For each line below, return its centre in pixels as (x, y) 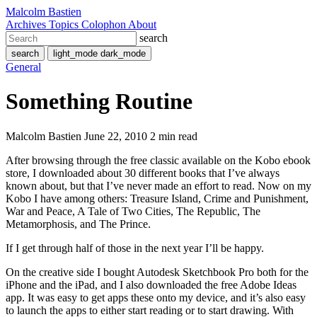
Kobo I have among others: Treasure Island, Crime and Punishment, (157, 198)
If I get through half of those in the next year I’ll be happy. (135, 248)
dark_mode (123, 53)
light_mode (75, 53)
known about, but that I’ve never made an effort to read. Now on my (158, 185)
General (23, 67)
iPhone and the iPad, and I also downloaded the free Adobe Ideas (151, 284)
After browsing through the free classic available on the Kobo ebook (158, 160)
